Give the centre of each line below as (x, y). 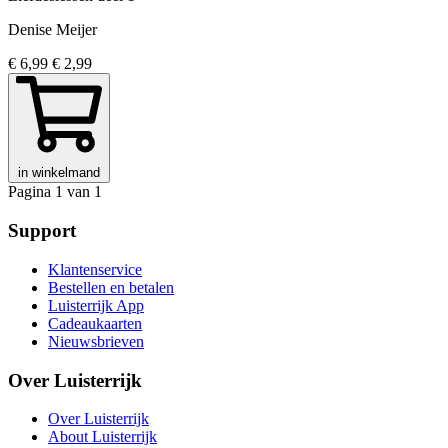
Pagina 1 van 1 (55, 192)
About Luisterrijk (102, 437)
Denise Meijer (52, 30)
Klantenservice (95, 269)
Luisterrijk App (96, 305)
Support (42, 231)
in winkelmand (59, 173)
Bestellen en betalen (111, 287)
